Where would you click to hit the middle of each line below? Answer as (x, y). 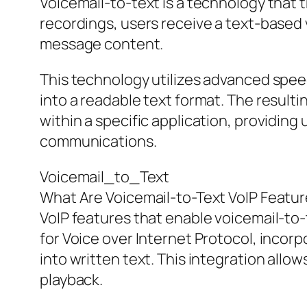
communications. (98, 142)
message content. (102, 44)
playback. (72, 280)
